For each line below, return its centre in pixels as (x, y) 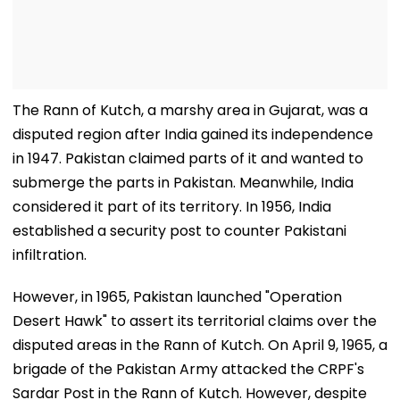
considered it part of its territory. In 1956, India (172, 206)
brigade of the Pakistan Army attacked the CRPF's (188, 369)
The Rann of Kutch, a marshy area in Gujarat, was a (190, 110)
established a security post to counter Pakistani (179, 230)
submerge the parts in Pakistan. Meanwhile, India (183, 182)
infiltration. (50, 254)
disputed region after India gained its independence (193, 134)
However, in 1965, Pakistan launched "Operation (177, 296)
